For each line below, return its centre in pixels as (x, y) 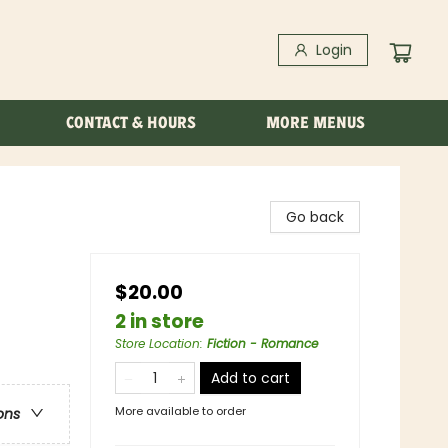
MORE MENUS (315, 122)
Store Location (157, 343)
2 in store (159, 321)
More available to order (180, 411)
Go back (315, 217)
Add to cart (250, 378)
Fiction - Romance (262, 343)
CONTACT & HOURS (131, 122)
